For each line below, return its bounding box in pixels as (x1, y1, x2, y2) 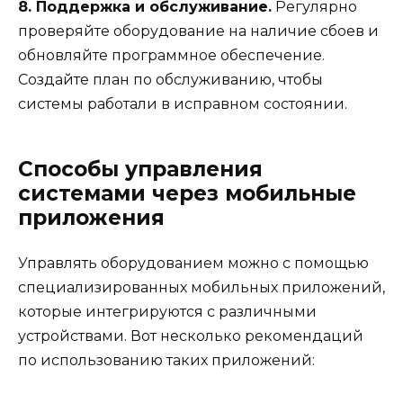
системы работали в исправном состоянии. (18, 94, 347, 112)
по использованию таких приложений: (18, 351, 315, 369)
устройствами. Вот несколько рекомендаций (18, 327, 363, 345)
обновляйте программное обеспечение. (18, 46, 325, 64)
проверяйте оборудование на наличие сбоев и (18, 22, 379, 40)
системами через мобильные (18, 180, 356, 206)
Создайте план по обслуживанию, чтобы (18, 70, 323, 88)
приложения (18, 204, 165, 230)
